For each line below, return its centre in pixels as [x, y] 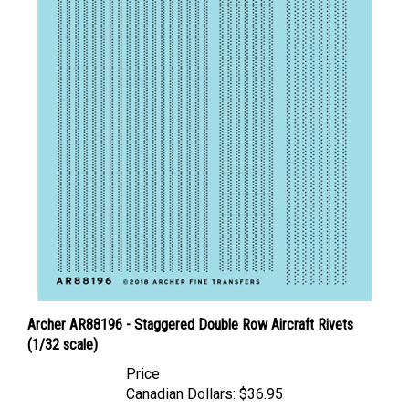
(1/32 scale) [63, 327]
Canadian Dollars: [181, 377]
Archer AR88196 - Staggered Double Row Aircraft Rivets [190, 307]
